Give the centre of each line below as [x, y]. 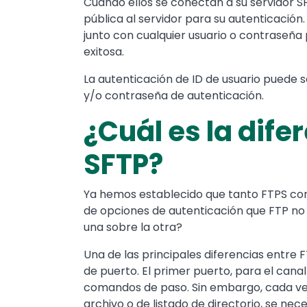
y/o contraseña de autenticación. [174, 95]
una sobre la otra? [133, 227]
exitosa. [104, 51]
